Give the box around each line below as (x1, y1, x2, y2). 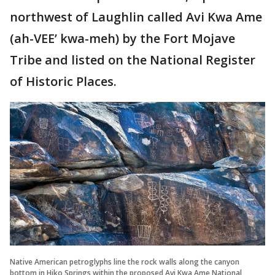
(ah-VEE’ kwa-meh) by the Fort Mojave (10, 30, 235, 47)
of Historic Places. (10, 73, 117, 90)
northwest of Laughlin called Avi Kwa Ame (10, 9, 262, 26)
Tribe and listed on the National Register (10, 52, 255, 69)
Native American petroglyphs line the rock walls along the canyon (10, 257, 239, 268)
